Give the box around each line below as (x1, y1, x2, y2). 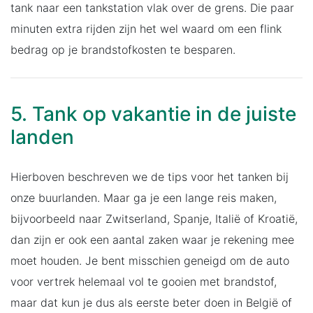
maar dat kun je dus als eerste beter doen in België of (10, 295, 292, 310)
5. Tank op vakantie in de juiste (10, 101, 296, 126)
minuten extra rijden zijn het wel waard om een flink (10, 21, 282, 36)
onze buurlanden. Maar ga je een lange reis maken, (10, 190, 277, 205)
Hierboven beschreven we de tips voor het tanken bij (10, 169, 289, 184)
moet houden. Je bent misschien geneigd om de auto (10, 253, 289, 268)
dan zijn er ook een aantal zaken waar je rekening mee (10, 232, 294, 247)
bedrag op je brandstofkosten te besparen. (10, 42, 235, 57)
